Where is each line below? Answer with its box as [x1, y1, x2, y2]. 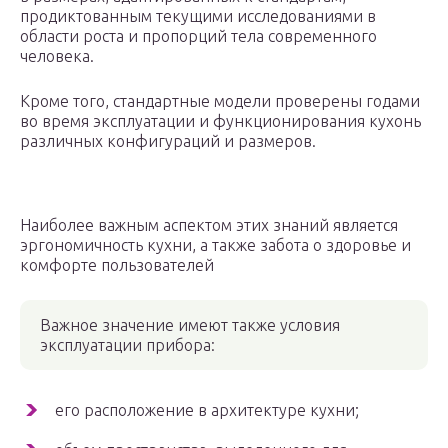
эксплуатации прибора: [40, 336, 215, 355]
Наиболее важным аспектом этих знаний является [20, 216, 398, 235]
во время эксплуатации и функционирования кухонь [20, 112, 421, 131]
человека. [20, 47, 94, 66]
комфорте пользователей [20, 256, 214, 275]
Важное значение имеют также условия [40, 316, 340, 335]
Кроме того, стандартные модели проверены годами [20, 92, 420, 111]
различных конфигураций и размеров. [20, 132, 316, 151]
